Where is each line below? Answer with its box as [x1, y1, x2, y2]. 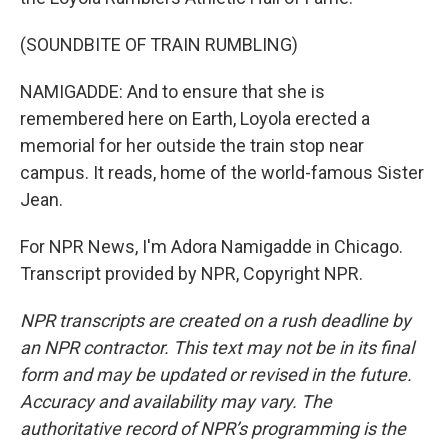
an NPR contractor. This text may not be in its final [20, 337, 414, 358]
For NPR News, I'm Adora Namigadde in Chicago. [20, 236, 403, 257]
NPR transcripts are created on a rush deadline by [20, 310, 411, 331]
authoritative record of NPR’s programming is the [20, 418, 406, 439]
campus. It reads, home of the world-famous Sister [20, 162, 424, 183]
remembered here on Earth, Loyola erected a [20, 108, 370, 129]
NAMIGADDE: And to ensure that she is [20, 81, 325, 102]
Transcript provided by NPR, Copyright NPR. [20, 263, 363, 284]
